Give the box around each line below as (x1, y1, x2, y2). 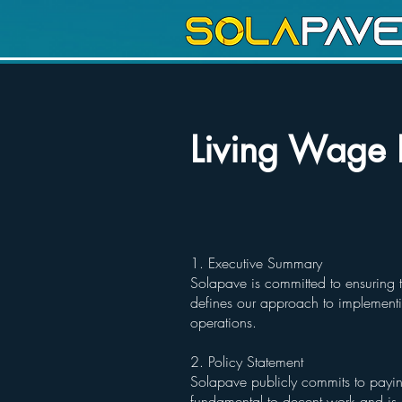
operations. (190, 312, 261, 332)
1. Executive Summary (190, 253, 327, 273)
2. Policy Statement (190, 352, 308, 371)
